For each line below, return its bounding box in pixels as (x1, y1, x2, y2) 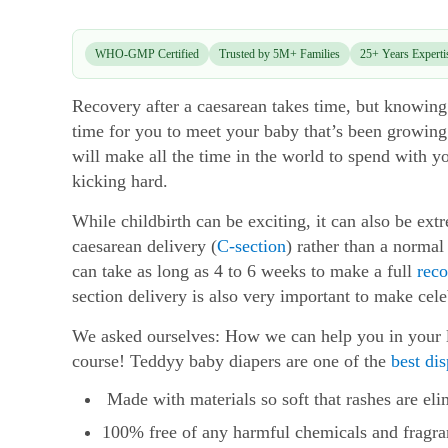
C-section (217, 235, 286, 256)
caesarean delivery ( (72, 235, 217, 256)
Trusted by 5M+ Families (219, 46, 340, 61)
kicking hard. (72, 170, 168, 191)
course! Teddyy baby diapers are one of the (72, 350, 391, 371)
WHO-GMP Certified (95, 46, 199, 61)
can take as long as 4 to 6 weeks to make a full (72, 260, 417, 281)
